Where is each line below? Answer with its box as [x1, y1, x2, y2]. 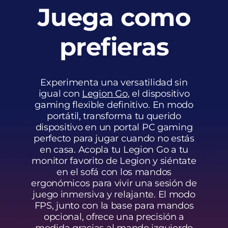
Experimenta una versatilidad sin [40, 76, 188, 88]
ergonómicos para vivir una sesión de [31, 177, 197, 189]
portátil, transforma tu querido [47, 110, 181, 122]
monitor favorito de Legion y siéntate [32, 155, 196, 166]
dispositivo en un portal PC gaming [35, 121, 193, 133]
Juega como [37, 2, 191, 32]
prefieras [59, 32, 169, 62]
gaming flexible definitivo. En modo [35, 99, 193, 110]
